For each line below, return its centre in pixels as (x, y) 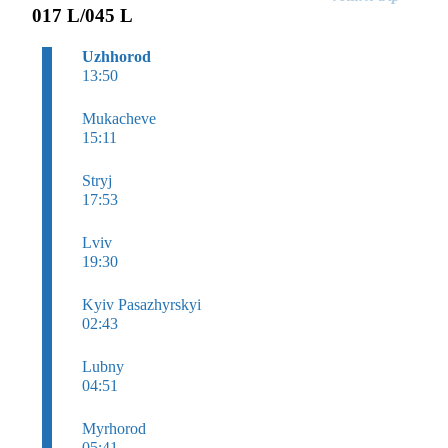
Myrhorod (114, 428)
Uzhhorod (116, 56)
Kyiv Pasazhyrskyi (141, 304)
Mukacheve (119, 118)
